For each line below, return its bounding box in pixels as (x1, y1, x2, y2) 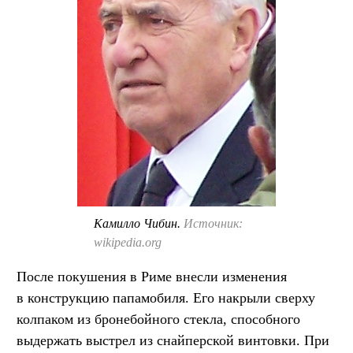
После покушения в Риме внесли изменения (17, 268, 287, 284)
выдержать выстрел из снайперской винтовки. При (17, 332, 329, 348)
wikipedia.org (94, 235, 162, 249)
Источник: (184, 216, 243, 230)
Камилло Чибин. (94, 216, 184, 230)
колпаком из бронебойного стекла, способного (17, 310, 300, 327)
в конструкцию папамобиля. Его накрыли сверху (17, 289, 315, 306)
